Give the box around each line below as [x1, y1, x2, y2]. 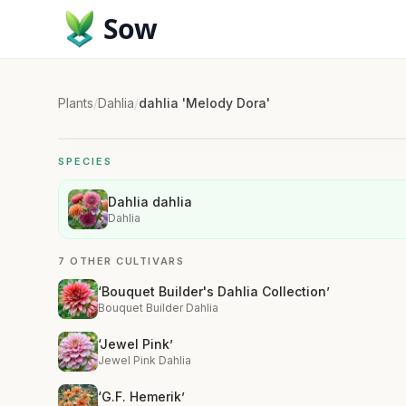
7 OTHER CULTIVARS [58, 255, 185, 267]
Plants [58, 95, 93, 111]
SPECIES [58, 155, 112, 168]
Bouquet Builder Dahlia [98, 301, 218, 314]
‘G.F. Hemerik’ [98, 389, 185, 404]
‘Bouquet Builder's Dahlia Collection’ [98, 284, 330, 299]
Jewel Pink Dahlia [98, 353, 191, 367]
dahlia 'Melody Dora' [139, 95, 270, 111]
